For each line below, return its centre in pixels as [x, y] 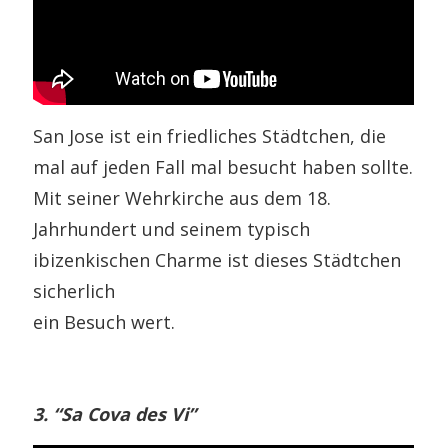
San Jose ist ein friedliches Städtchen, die [210, 135]
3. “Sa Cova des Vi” [115, 413]
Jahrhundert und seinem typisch [172, 228]
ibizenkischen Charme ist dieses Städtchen [217, 259]
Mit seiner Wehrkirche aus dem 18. [182, 197]
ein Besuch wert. [104, 321]
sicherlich [74, 290]
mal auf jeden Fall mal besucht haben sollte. [223, 166]
